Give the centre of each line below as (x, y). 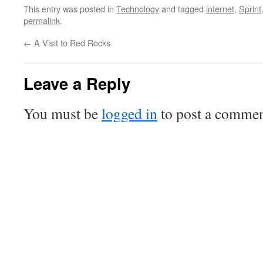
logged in (129, 114)
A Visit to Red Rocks (71, 43)
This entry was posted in (70, 9)
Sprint (250, 9)
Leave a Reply (77, 83)
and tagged (183, 9)
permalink (42, 21)
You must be (63, 114)
